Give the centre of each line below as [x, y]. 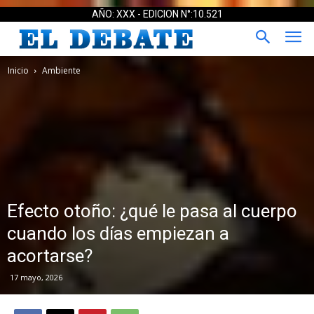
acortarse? [50, 255]
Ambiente [61, 70]
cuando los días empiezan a [118, 233]
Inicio [18, 70]
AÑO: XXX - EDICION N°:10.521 [157, 14]
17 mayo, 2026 [36, 277]
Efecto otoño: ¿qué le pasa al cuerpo [152, 211]
